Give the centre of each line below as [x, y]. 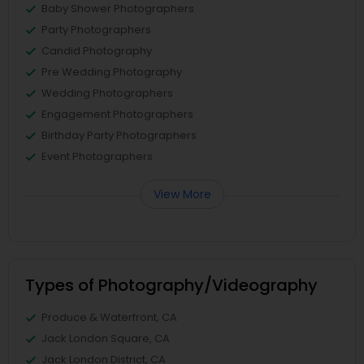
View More [182, 195]
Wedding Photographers [107, 93]
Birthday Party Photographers [119, 136]
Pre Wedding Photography [112, 72]
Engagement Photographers [117, 115]
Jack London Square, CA [106, 339]
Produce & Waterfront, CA [109, 318]
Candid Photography [97, 51]
